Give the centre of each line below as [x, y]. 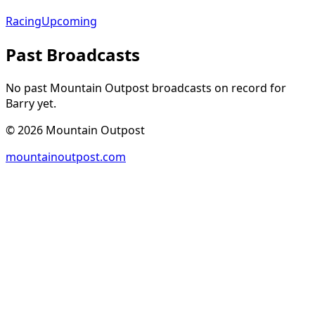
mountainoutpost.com [66, 157]
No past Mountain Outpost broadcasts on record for [146, 88]
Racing [24, 21]
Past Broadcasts [73, 55]
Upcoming [69, 21]
